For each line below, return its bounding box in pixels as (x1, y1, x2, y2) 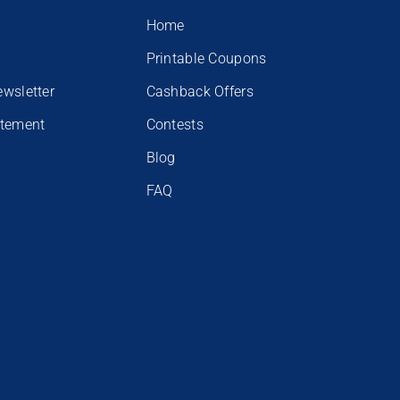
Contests (146, 115, 204, 133)
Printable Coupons (146, 49, 267, 67)
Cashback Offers (146, 82, 254, 100)
